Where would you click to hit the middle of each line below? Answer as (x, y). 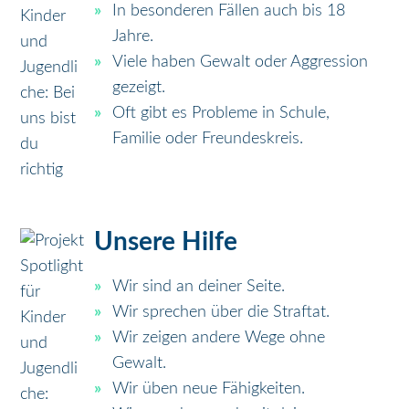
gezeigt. (139, 88)
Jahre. (133, 37)
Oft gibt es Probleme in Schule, (221, 114)
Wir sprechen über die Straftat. (221, 313)
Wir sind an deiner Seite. (199, 287)
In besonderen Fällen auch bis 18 (229, 11)
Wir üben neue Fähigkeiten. (209, 389)
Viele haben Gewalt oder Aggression (241, 63)
